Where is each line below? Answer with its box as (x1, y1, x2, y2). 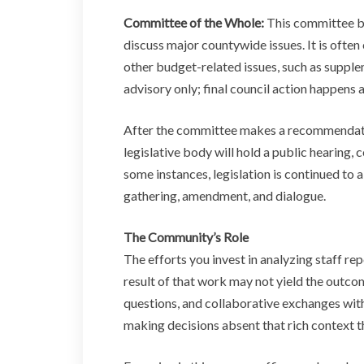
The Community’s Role (123, 228, 249, 245)
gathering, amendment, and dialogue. (123, 187, 326, 203)
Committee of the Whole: (123, 14, 266, 30)
